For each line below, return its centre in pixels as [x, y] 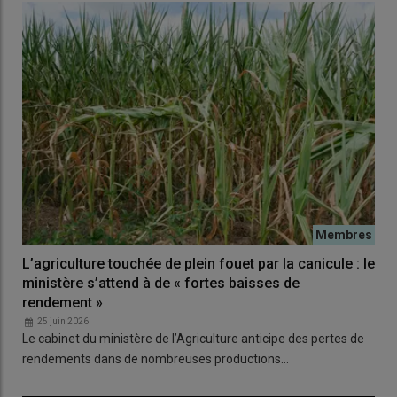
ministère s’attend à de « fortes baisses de [161, 283]
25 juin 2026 [63, 321]
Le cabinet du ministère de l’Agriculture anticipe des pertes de [193, 338]
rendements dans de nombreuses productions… [156, 358]
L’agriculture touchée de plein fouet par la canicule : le [198, 263]
